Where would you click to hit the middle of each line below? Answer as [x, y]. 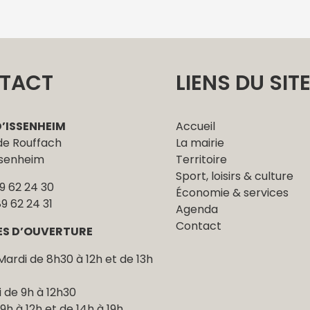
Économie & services [232, 193]
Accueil [195, 127]
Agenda [197, 210]
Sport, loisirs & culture [234, 176]
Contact [198, 226]
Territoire [201, 160]
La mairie [200, 143]
